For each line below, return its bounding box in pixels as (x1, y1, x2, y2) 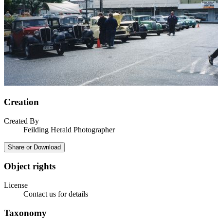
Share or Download (8, 143, 61, 151)
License (4, 181, 28, 190)
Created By (4, 116, 39, 125)
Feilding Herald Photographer (23, 125, 115, 134)
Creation (4, 96, 39, 107)
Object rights (4, 161, 55, 172)
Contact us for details (23, 190, 88, 199)
